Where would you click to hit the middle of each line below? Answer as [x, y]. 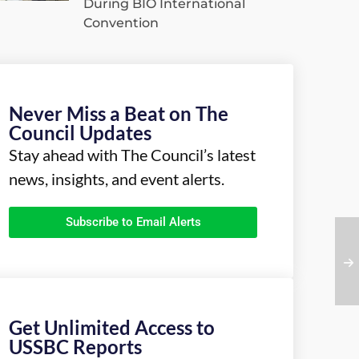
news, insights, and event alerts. [117, 179]
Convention [121, 23]
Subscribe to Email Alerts [133, 222]
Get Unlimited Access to [112, 328]
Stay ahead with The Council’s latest [132, 155]
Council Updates [80, 133]
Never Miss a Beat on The [119, 114]
